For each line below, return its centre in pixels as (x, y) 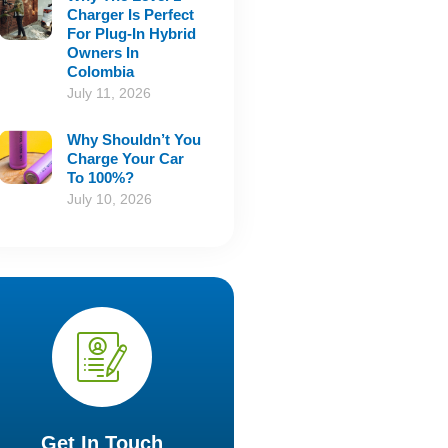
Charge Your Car (126, 159)
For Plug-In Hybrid (132, 34)
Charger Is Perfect (131, 15)
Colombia (101, 72)
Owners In (103, 53)
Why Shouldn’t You (134, 140)
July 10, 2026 (110, 199)
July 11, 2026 (109, 93)
